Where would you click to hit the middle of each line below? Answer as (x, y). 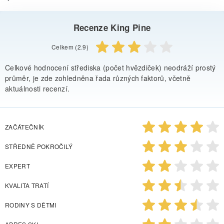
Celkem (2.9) (70, 47)
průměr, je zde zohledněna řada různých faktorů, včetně (98, 78)
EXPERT (17, 165)
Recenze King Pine (112, 27)
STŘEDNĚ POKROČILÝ (39, 146)
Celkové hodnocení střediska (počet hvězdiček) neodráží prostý (110, 67)
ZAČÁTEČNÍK (25, 126)
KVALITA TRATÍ (27, 185)
